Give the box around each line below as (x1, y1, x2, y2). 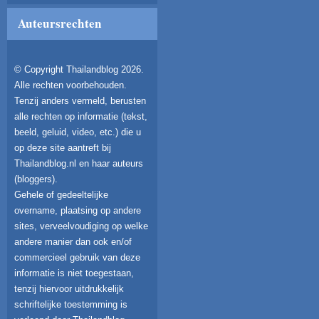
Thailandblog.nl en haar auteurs (14, 158, 143, 169)
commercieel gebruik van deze (14, 252, 140, 263)
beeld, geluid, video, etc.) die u (14, 127, 141, 138)
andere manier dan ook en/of (14, 236, 132, 248)
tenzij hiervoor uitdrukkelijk (14, 283, 124, 295)
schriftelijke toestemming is (14, 299, 127, 310)
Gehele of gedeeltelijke (14, 189, 108, 201)
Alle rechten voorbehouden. (14, 80, 127, 91)
